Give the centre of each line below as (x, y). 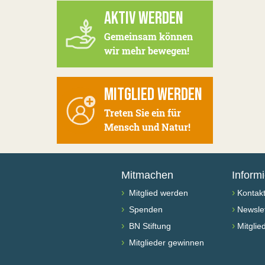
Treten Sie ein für (143, 113)
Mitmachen (147, 175)
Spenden (145, 209)
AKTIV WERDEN (144, 18)
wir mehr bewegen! (147, 51)
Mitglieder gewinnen (165, 243)
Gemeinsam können (148, 36)
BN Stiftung (149, 226)
